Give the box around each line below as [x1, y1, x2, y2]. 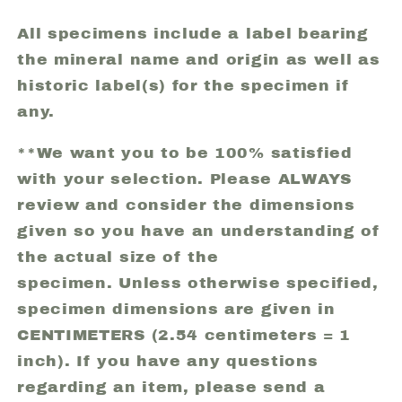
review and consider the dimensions [17, 196, 355, 214]
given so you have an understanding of [17, 222, 380, 240]
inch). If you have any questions [17, 352, 319, 370]
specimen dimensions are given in [17, 300, 336, 318]
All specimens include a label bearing [17, 24, 369, 42]
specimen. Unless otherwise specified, [17, 274, 379, 292]
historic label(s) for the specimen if [17, 76, 350, 94]
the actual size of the [17, 248, 219, 266]
